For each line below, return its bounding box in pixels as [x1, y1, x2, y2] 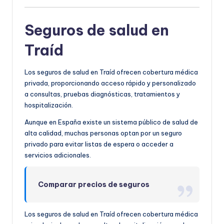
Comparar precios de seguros [38, 180, 150, 189]
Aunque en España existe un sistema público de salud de [24, 118, 198, 126]
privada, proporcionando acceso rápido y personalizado [24, 79, 196, 87]
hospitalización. [24, 101, 73, 109]
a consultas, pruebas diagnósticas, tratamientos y [24, 90, 180, 98]
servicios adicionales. [24, 151, 91, 159]
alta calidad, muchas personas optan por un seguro [24, 129, 182, 137]
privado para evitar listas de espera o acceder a [24, 140, 173, 148]
